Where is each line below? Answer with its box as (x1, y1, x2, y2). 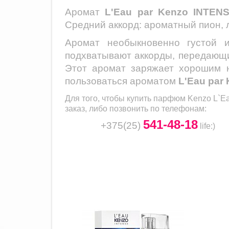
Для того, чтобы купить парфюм (65, 94, 188, 103)
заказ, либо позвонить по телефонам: (65, 104, 207, 113)
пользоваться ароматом (65, 76, 178, 86)
